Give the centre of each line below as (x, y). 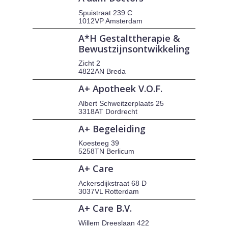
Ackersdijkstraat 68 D (113, 183)
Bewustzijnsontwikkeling (134, 49)
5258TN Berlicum (107, 151)
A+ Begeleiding (112, 129)
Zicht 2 (90, 63)
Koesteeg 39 (99, 143)
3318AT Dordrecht (108, 111)
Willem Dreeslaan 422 (114, 223)
